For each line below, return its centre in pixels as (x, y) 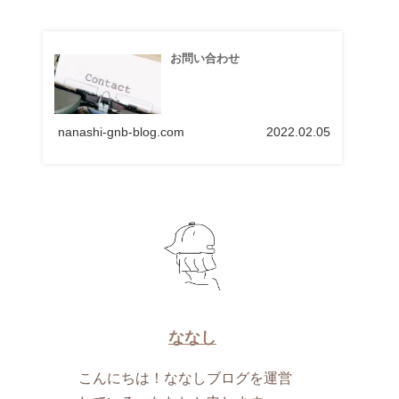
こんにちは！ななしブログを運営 (186, 378)
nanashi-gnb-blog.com (121, 132)
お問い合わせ (204, 58)
